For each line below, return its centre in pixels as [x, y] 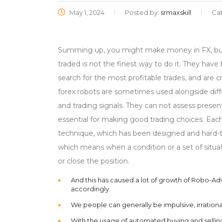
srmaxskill [176, 12]
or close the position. [94, 161]
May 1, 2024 [86, 12]
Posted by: [143, 12]
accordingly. [91, 189]
